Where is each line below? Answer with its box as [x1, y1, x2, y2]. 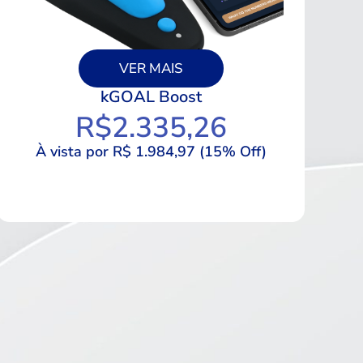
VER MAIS [118, 58, 183, 78]
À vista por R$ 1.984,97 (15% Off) [35, 142, 267, 162]
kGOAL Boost [100, 85, 202, 108]
